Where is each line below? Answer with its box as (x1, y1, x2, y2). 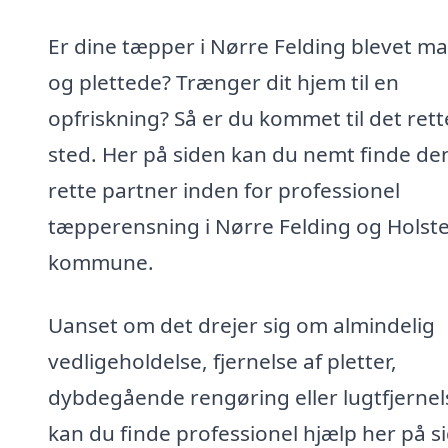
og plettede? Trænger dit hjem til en (48, 67, 399, 96)
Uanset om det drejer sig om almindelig (48, 311, 435, 340)
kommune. (48, 247, 154, 276)
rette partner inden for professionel (48, 175, 400, 204)
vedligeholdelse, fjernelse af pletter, (48, 347, 397, 376)
